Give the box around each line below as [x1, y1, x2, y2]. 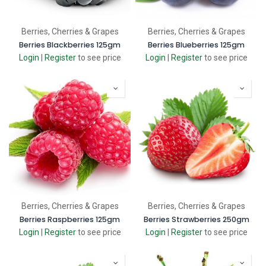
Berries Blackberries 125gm [19, 40, 121, 50]
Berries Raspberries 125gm [20, 214, 120, 224]
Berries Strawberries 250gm [143, 214, 249, 224]
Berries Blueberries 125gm [148, 40, 245, 50]
